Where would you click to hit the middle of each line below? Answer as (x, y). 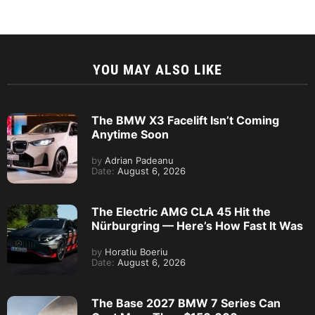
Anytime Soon (130, 134)
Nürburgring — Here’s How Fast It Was (197, 225)
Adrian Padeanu (138, 160)
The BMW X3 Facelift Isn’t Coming (185, 120)
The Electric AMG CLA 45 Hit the (181, 211)
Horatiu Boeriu (135, 252)
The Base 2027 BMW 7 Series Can (186, 303)
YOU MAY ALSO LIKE (157, 69)
